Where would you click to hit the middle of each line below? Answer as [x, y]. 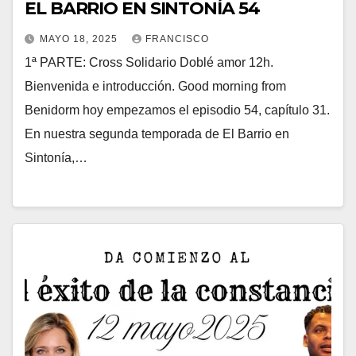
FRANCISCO [177, 39]
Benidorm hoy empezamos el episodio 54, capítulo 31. [177, 110]
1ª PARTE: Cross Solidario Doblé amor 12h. [149, 63]
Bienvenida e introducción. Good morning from [155, 87]
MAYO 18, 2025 [80, 39]
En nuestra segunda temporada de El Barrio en [157, 134]
